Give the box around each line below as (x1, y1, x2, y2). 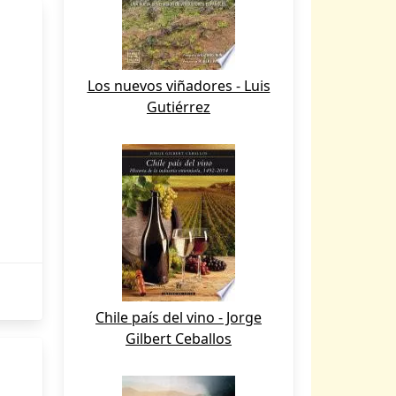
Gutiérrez (147, 97, 210, 117)
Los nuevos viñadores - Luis (87, 76, 270, 95)
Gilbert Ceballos (126, 329, 232, 348)
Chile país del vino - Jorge (95, 308, 262, 327)
